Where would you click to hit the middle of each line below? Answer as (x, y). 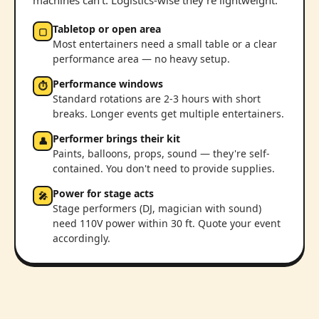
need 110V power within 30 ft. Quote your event (167, 224)
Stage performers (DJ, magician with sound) (157, 209)
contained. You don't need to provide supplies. (164, 169)
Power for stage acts (103, 194)
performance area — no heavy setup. (141, 59)
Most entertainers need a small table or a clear (165, 44)
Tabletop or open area (107, 29)
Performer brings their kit (116, 139)
